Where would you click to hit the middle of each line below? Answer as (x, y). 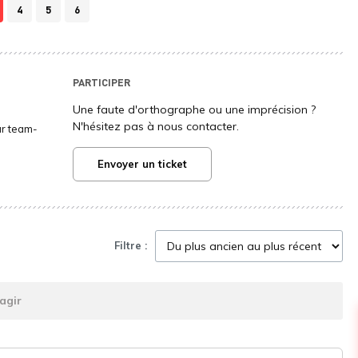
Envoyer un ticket (142, 163)
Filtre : (130, 246)
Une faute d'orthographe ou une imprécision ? (194, 109)
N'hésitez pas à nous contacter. (155, 126)
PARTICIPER (101, 82)
